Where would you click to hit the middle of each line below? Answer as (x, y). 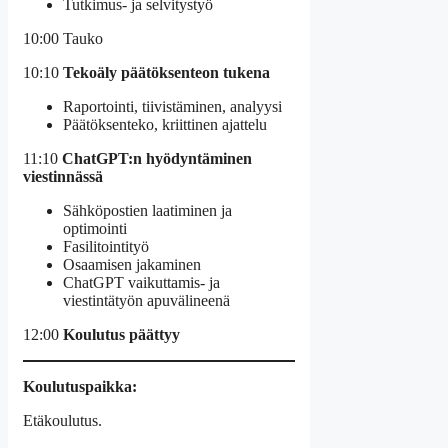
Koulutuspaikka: (80, 386)
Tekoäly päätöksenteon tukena (166, 72)
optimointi (95, 228)
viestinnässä (63, 176)
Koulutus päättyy (121, 334)
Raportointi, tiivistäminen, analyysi (172, 106)
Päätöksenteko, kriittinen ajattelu (165, 124)
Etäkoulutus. (62, 420)
